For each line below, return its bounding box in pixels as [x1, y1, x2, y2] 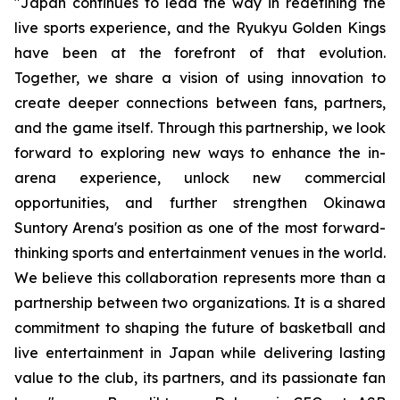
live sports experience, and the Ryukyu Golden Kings [14, 19, 386, 37]
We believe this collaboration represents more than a [14, 269, 386, 287]
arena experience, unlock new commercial [14, 169, 386, 187]
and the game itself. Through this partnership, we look [14, 119, 386, 137]
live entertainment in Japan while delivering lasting [14, 344, 386, 362]
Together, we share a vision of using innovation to [14, 69, 386, 87]
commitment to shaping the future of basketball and [14, 319, 386, 337]
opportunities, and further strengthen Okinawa [14, 194, 386, 212]
